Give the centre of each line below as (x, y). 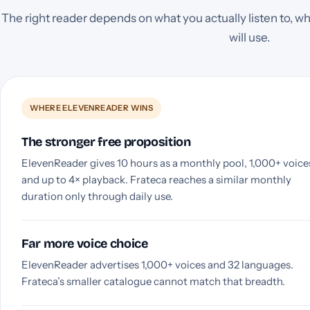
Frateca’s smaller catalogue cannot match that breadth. (153, 281)
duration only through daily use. (97, 196)
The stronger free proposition (106, 142)
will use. (249, 37)
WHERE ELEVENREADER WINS (92, 108)
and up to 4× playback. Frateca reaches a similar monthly (156, 179)
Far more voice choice (85, 243)
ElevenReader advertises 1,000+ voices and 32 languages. (157, 264)
